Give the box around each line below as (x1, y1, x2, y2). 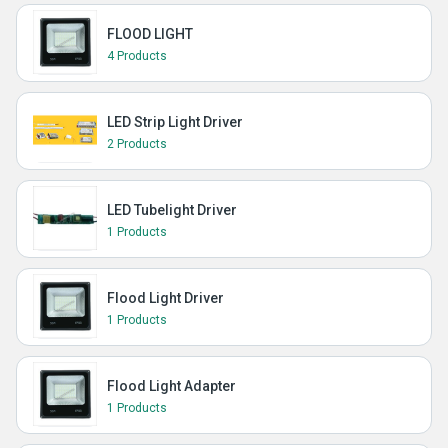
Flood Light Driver (107, 290, 224, 306)
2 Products (107, 137, 167, 151)
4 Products (107, 49, 167, 63)
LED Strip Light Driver (107, 114, 243, 130)
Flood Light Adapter (107, 378, 236, 394)
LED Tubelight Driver (107, 202, 237, 218)
